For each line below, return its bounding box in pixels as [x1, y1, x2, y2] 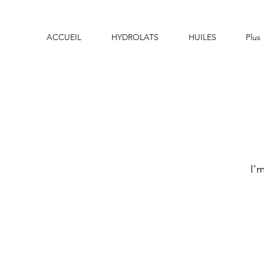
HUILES [189, 32, 216, 42]
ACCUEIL [47, 32, 81, 42]
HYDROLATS [111, 32, 159, 42]
